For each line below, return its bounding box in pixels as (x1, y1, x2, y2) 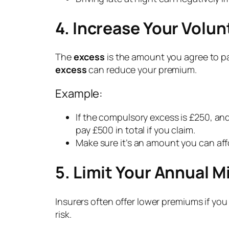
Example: (55, 86, 103, 102)
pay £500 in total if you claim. (76, 124, 195, 136)
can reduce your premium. (86, 63, 197, 76)
